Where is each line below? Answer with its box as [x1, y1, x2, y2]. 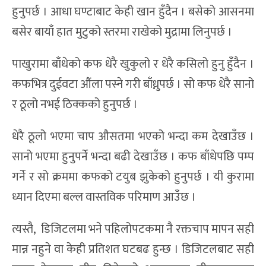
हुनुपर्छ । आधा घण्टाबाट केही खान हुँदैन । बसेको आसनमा [12, 1, 254, 22]
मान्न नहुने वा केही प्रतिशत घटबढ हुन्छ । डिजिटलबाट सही [12, 239, 254, 259]
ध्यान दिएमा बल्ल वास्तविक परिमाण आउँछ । [12, 186, 196, 207]
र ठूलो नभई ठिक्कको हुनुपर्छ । [12, 94, 138, 115]
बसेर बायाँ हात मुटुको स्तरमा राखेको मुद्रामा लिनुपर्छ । [12, 21, 232, 42]
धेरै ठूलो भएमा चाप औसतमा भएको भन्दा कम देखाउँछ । [12, 126, 254, 147]
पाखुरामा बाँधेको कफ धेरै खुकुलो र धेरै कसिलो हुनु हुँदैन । [12, 53, 254, 74]
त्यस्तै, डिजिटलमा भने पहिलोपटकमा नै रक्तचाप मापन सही [12, 218, 254, 239]
